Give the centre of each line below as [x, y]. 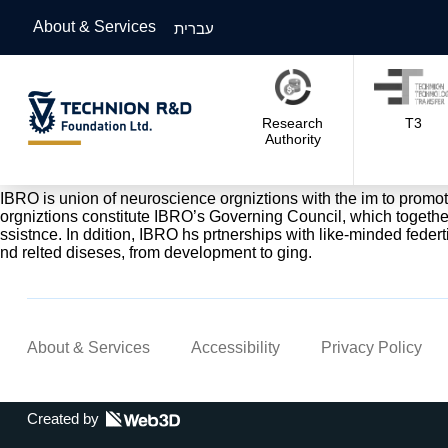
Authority [292, 138]
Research [293, 122]
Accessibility [235, 347]
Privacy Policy [371, 347]
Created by [62, 418]
